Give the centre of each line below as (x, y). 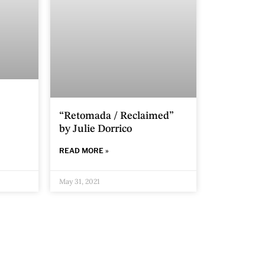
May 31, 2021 (80, 181)
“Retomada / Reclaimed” (117, 116)
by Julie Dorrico (96, 129)
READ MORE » (84, 150)
